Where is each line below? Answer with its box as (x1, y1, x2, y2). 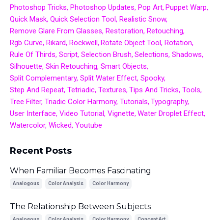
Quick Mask (10, 15, 47, 24)
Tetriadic (67, 85, 95, 95)
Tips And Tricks (129, 85, 179, 95)
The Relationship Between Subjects (10, 202, 151, 212)
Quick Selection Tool (50, 15, 116, 24)
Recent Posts (10, 145, 72, 157)
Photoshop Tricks (10, 3, 67, 12)
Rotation (165, 38, 192, 48)
